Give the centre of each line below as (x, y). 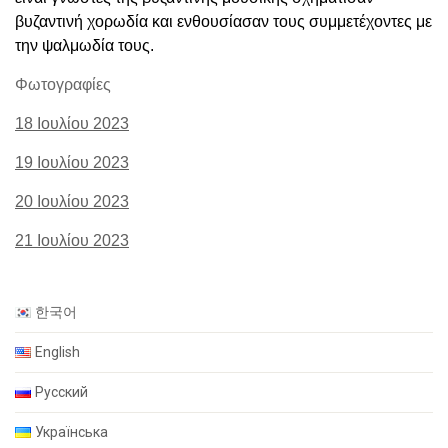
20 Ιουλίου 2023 (72, 201)
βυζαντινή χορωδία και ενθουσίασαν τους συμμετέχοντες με (223, 21)
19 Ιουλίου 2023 (72, 162)
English (58, 351)
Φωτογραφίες (63, 84)
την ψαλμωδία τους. (84, 45)
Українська (72, 431)
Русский (62, 391)
